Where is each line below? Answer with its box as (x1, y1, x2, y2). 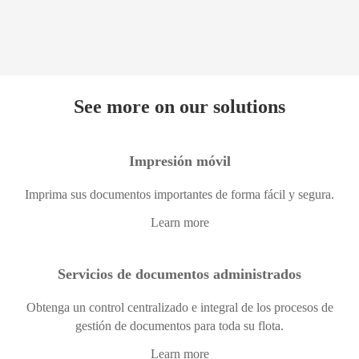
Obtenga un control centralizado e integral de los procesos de (26, 301, 333, 315)
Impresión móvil (128, 153, 231, 170)
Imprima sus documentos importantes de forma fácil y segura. (25, 188, 334, 202)
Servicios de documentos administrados (58, 266, 301, 283)
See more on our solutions (74, 96, 285, 118)
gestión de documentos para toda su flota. (75, 319, 284, 333)
